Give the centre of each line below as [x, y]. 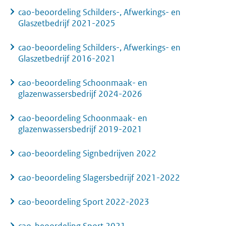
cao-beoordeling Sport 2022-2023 [84, 202]
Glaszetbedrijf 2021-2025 [67, 23]
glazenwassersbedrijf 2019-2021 [80, 129]
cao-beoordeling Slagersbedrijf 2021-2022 [99, 178]
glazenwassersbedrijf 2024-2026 [80, 94]
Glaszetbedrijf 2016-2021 [67, 59]
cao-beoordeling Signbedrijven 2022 [87, 154]
